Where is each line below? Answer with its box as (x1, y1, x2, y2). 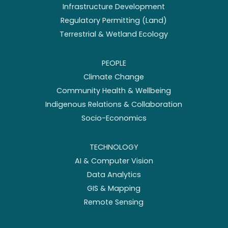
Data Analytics (87, 169, 141, 180)
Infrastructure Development (63, 2, 165, 12)
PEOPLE (101, 58, 126, 69)
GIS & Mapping (87, 183, 141, 194)
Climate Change (83, 72, 145, 82)
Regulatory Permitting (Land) (61, 15, 167, 26)
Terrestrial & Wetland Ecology (60, 29, 168, 40)
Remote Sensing (84, 197, 144, 208)
